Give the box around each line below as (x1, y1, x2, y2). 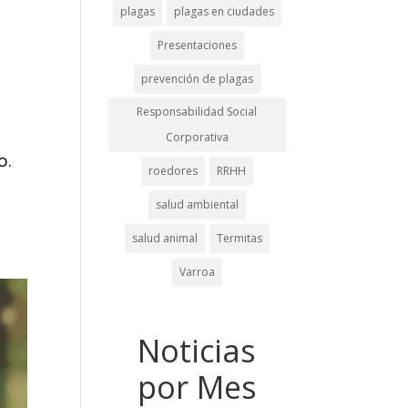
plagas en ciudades (173, 4, 274, 19)
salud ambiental (155, 197, 239, 212)
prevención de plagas (140, 71, 253, 87)
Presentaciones (157, 37, 237, 53)
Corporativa (165, 129, 229, 145)
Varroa (178, 264, 215, 280)
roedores (148, 163, 198, 178)
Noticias (138, 330, 257, 372)
